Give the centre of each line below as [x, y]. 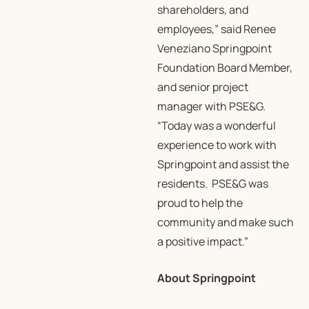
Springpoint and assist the [223, 164]
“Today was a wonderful [216, 126]
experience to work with [217, 145]
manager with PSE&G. [211, 106]
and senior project [202, 87]
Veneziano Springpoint [214, 48]
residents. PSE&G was [212, 183]
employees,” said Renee [216, 29]
